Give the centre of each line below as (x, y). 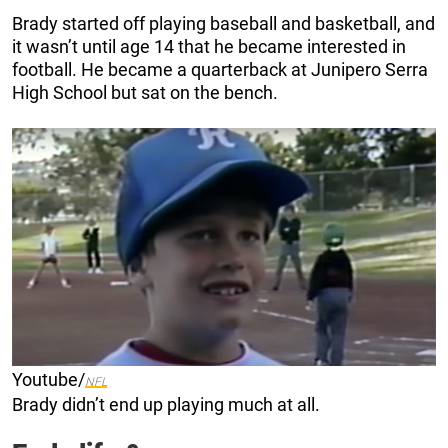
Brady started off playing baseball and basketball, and (223, 23)
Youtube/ (48, 380)
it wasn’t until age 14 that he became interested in (209, 46)
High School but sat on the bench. (147, 92)
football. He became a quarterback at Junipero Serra (220, 69)
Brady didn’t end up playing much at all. (166, 405)
